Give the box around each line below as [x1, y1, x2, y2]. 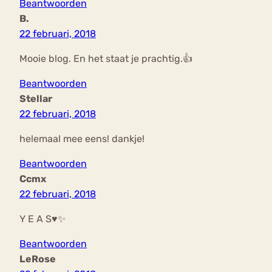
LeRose [19, 253, 56, 265]
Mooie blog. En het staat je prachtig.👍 [19, 53, 192, 65]
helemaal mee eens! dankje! [19, 133, 144, 145]
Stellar [19, 93, 52, 105]
